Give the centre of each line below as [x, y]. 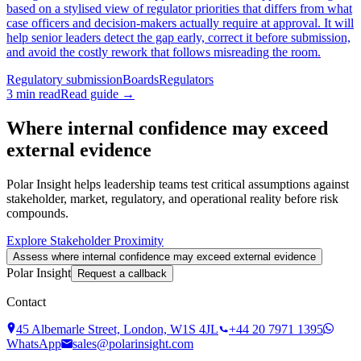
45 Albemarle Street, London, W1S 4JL [117, 330]
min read [37, 94]
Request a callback [122, 274]
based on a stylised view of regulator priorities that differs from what [179, 9]
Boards [141, 80]
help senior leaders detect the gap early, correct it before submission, [178, 38]
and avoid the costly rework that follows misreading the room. [164, 52]
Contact [26, 302]
